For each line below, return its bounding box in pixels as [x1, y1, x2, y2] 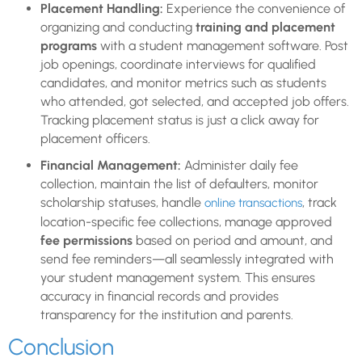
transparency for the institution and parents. [40, 307, 293, 323]
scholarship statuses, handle [40, 195, 204, 211]
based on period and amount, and [133, 233, 333, 249]
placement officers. [40, 131, 150, 147]
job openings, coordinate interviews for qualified [40, 57, 316, 73]
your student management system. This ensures [40, 270, 315, 286]
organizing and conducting [40, 19, 196, 36]
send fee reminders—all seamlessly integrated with [40, 251, 334, 267]
